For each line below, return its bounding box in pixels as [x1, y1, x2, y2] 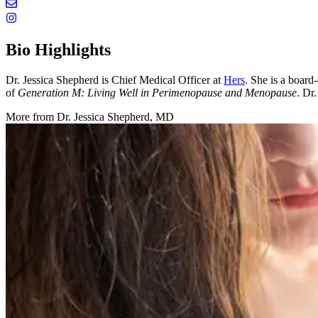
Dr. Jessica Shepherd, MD [57, 110, 174, 123]
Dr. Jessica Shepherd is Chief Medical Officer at [6, 73, 224, 86]
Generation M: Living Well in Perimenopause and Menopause [18, 86, 297, 99]
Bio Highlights [6, 40, 111, 59]
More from [6, 110, 57, 123]
